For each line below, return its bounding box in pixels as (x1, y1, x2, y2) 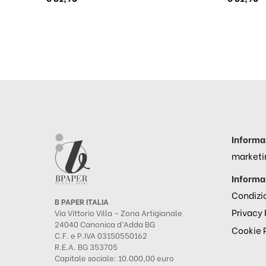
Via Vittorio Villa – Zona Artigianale (55, 206, 182, 218)
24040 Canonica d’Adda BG (55, 217, 155, 229)
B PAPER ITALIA (55, 195, 109, 207)
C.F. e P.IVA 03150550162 (55, 229, 147, 240)
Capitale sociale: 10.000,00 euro (55, 251, 174, 263)
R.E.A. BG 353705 (55, 240, 118, 252)
